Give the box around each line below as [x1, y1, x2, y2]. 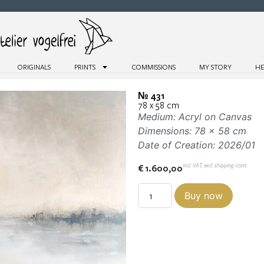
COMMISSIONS [132, 62, 176, 72]
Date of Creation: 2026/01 [138, 139, 255, 151]
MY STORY [199, 62, 232, 72]
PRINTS [74, 62, 95, 72]
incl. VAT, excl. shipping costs [183, 161, 247, 169]
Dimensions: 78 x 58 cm [138, 125, 246, 137]
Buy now [184, 190, 223, 202]
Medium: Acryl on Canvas [138, 111, 252, 123]
